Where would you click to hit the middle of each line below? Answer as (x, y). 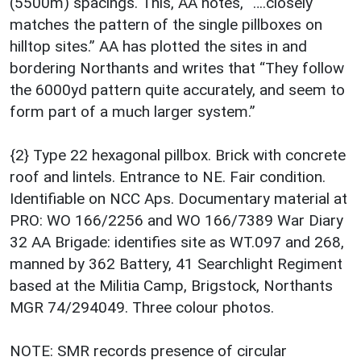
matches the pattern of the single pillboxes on (166, 24)
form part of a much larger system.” (133, 111)
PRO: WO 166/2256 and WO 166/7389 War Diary (176, 220)
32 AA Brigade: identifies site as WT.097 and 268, (177, 242)
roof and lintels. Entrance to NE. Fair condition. (168, 176)
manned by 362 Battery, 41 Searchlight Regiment (176, 263)
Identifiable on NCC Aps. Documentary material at (178, 198)
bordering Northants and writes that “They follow (177, 68)
